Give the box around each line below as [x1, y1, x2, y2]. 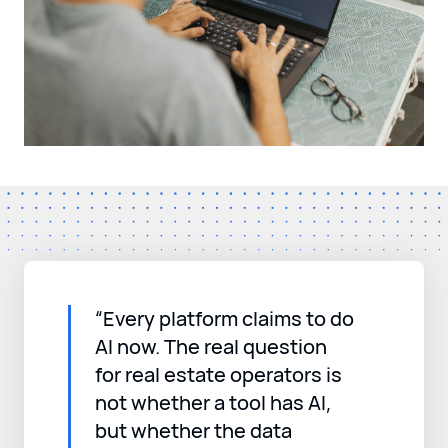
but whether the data [95, 416, 292, 444]
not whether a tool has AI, [95, 388, 332, 416]
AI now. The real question [95, 332, 327, 360]
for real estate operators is [95, 360, 342, 388]
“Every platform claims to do [95, 304, 354, 332]
